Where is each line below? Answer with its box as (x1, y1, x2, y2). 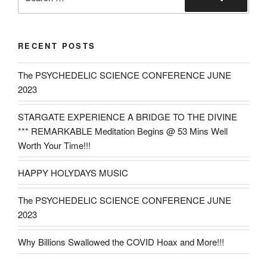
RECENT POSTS (18, 39, 96, 51)
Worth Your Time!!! (18, 138, 91, 151)
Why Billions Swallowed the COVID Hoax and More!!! (18, 235, 224, 248)
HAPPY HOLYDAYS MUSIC (18, 166, 128, 179)
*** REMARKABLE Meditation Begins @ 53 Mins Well (18, 124, 228, 137)
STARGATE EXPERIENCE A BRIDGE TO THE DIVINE (18, 110, 237, 123)
